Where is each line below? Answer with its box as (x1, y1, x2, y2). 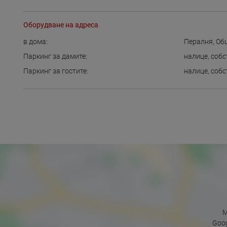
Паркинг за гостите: (23, 67, 88, 75)
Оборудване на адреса (23, 21, 98, 29)
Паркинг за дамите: (23, 52, 87, 61)
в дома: (23, 37, 48, 46)
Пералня (184, 37, 213, 46)
